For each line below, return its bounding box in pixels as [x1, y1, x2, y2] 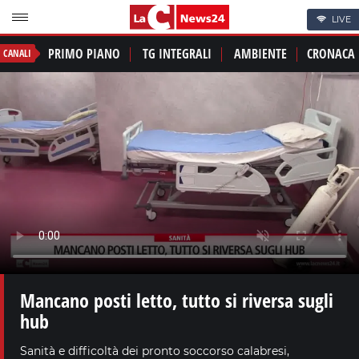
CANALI [3, 46, 31, 61]
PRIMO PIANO [48, 45, 120, 63]
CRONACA [307, 45, 355, 63]
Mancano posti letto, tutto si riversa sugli [20, 286, 333, 313]
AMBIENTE [234, 45, 287, 63]
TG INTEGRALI [143, 45, 212, 63]
